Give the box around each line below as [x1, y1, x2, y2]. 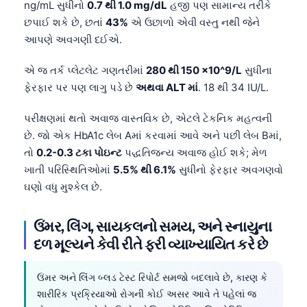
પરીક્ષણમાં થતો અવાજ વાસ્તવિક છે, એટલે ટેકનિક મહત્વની [24, 111, 272, 125]
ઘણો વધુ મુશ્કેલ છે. [24, 180, 102, 193]
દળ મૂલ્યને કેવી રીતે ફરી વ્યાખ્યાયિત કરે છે [34, 234, 268, 253]
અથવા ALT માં [136, 80, 198, 94]
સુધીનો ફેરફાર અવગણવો [176, 162, 283, 176]
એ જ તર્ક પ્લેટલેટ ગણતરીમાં [24, 63, 146, 77]
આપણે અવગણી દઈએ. [24, 32, 122, 46]
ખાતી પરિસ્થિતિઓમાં [24, 162, 113, 176]
